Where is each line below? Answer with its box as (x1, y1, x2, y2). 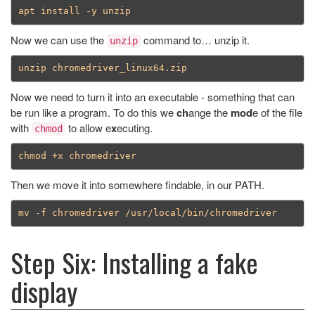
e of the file (252, 104, 302, 120)
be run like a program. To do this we (11, 104, 176, 120)
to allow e (65, 120, 111, 135)
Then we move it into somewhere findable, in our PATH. (11, 176, 264, 192)
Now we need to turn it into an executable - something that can (11, 89, 295, 104)
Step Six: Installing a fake (11, 242, 258, 282)
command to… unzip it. (141, 32, 250, 47)
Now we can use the (11, 32, 107, 47)
